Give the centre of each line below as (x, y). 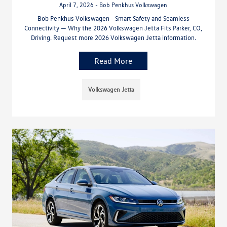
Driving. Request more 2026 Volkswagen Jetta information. (113, 38)
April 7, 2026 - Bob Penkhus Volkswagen (113, 5)
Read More (113, 61)
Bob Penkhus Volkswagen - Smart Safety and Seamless (113, 18)
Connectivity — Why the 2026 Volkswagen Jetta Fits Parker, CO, (113, 28)
